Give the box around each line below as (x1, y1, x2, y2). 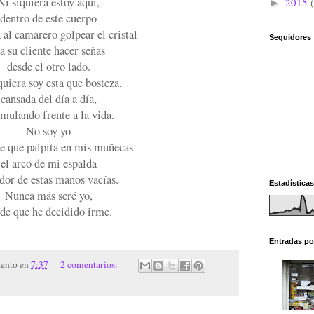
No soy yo (26, 123, 71, 139)
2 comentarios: (60, 257, 120, 271)
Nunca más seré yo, (4, 188, 93, 204)
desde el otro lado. (6, 59, 90, 75)
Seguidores (269, 32, 311, 41)
